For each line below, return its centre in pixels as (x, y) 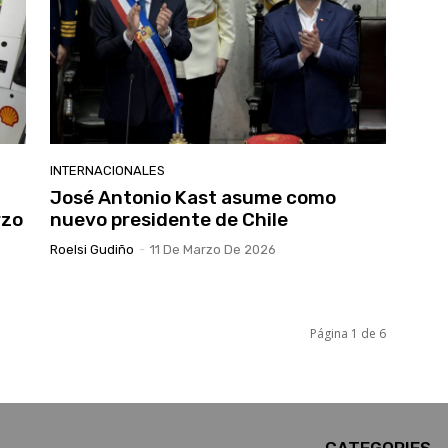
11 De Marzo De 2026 (213, 250)
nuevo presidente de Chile (169, 220)
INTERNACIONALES (107, 171)
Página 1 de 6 (348, 334)
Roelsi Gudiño (92, 250)
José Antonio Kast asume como (193, 198)
